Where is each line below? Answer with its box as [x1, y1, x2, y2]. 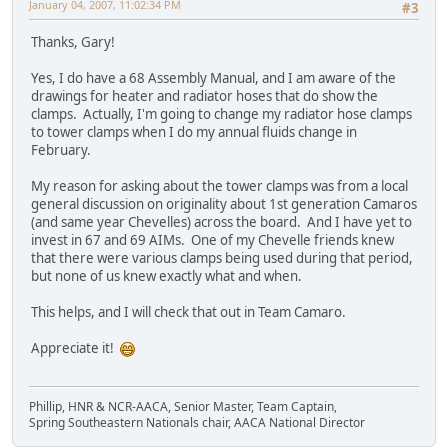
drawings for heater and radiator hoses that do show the [31, 87, 378, 106]
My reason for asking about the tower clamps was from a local [31, 177, 408, 196]
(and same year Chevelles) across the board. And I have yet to [31, 213, 412, 232]
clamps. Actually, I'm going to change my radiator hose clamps [31, 105, 412, 124]
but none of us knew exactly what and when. [31, 267, 302, 286]
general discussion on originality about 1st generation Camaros [31, 195, 417, 214]
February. [31, 141, 91, 160]
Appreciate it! [31, 339, 120, 358]
